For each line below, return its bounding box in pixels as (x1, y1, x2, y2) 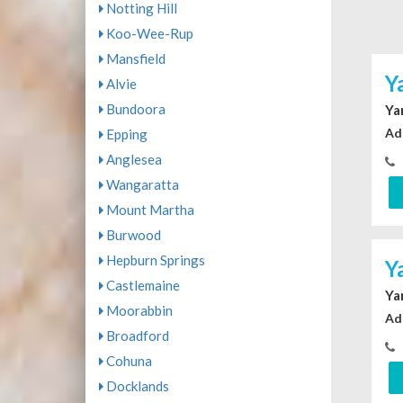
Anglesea (103, 151, 162, 167)
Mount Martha (103, 201, 194, 218)
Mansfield (103, 50, 166, 67)
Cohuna (103, 353, 152, 369)
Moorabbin (103, 302, 173, 318)
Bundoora (103, 101, 166, 117)
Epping (103, 126, 148, 142)
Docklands (103, 378, 169, 394)
